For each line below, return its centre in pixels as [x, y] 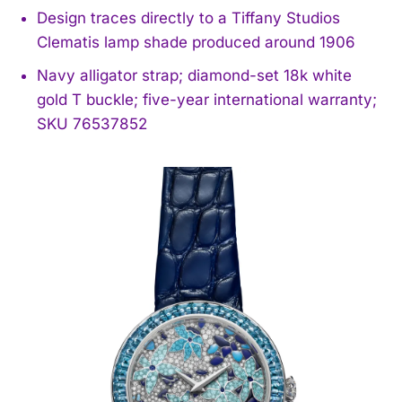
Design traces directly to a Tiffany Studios [188, 17]
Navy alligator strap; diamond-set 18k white [194, 75]
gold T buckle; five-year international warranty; [207, 99]
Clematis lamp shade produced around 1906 [196, 42]
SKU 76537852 [92, 123]
